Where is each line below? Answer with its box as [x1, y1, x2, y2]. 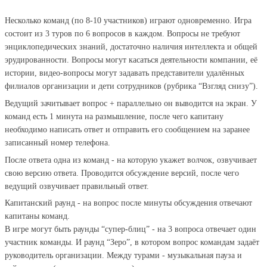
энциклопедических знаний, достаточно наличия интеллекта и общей [5, 42, 257, 52]
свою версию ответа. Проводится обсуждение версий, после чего [5, 168, 239, 178]
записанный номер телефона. [5, 138, 113, 147]
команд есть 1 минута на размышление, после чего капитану [5, 111, 223, 121]
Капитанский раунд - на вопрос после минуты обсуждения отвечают [5, 198, 252, 208]
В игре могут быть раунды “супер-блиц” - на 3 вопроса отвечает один [5, 225, 256, 234]
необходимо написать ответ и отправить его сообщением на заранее [5, 125, 250, 134]
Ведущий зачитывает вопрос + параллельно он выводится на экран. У [5, 98, 257, 108]
